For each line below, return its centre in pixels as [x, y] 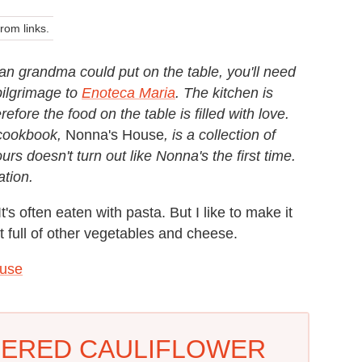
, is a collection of [220, 135]
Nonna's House [113, 135]
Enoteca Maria [128, 93]
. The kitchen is [224, 93]
